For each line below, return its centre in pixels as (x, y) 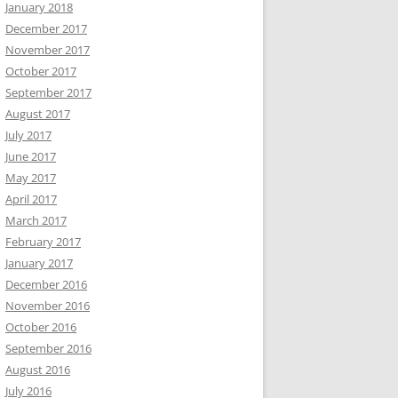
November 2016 (48, 306)
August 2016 (38, 370)
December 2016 (46, 284)
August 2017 (38, 114)
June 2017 (31, 156)
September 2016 (48, 348)
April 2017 (31, 199)
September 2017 (48, 92)
